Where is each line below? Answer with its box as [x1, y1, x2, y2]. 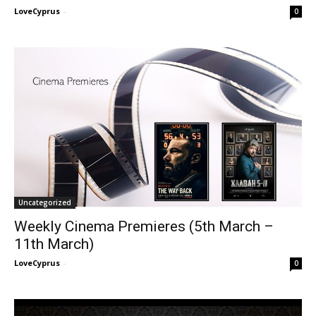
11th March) [14, 236, 94, 253]
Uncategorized [18, 197, 71, 208]
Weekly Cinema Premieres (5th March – [14, 218, 274, 236]
